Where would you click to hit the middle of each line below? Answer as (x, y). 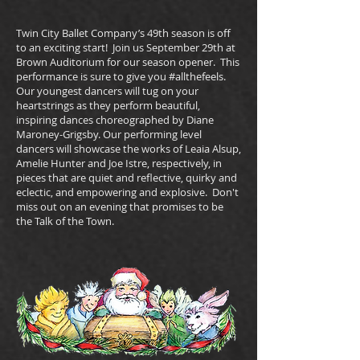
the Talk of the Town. (65, 221)
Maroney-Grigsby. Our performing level (109, 134)
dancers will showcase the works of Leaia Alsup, (129, 149)
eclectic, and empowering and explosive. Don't (127, 192)
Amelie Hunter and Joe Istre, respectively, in (119, 163)
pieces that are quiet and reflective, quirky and (127, 178)
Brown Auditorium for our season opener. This (128, 62)
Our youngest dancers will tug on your (107, 91)
